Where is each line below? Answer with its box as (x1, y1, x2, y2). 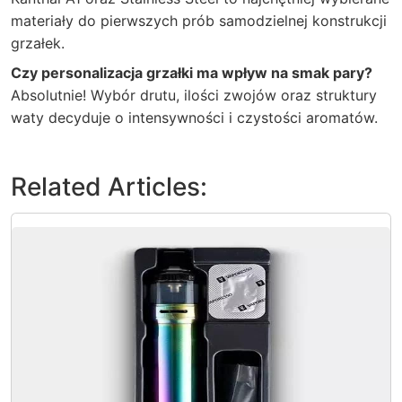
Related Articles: (11, 171, 207, 202)
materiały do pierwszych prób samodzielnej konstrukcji (11, 12, 387, 30)
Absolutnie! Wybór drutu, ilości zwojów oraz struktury (11, 86, 377, 104)
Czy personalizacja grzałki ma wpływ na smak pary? (11, 64, 372, 82)
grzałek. (11, 34, 65, 52)
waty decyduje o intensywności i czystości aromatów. (11, 109, 378, 127)
